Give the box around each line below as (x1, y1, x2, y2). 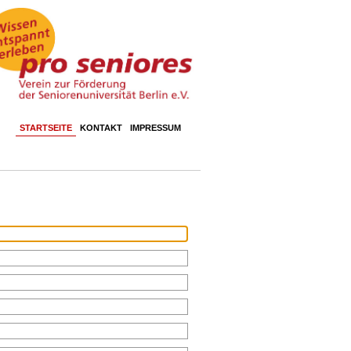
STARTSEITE (20, 123, 72, 132)
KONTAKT (80, 123, 122, 132)
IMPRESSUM (130, 123, 181, 132)
